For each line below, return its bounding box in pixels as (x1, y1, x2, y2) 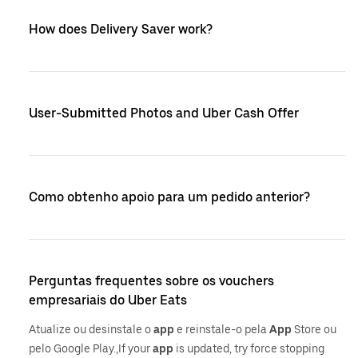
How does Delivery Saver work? (29, 22, 213, 37)
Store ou (292, 323, 336, 336)
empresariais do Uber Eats (29, 292, 187, 308)
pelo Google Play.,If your (29, 342, 153, 355)
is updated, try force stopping (173, 342, 324, 355)
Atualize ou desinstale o (29, 323, 153, 336)
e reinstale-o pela (174, 323, 269, 336)
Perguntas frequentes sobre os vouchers (29, 273, 274, 288)
